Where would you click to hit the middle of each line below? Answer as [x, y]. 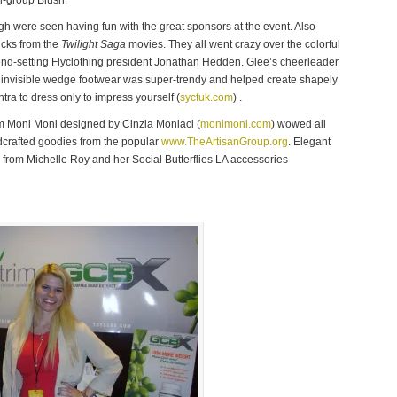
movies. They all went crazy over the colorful [233, 44]
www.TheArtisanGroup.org [225, 142]
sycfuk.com [206, 97]
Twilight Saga [93, 44]
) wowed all [299, 124]
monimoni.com [236, 124]
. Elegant [309, 142]
